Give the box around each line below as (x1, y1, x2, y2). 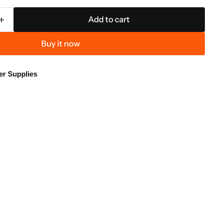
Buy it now (41, 39, 80, 49)
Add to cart (88, 15, 130, 25)
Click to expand (166, 160, 213, 169)
